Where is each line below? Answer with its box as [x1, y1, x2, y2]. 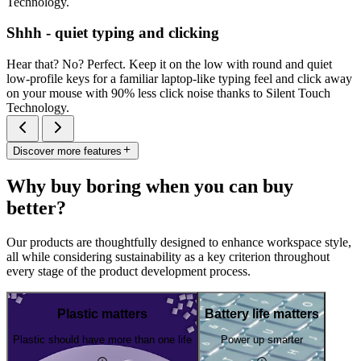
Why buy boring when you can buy [6, 176, 293, 197]
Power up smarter [221, 334, 303, 346]
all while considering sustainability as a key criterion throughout [6, 250, 330, 264]
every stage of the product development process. [6, 264, 251, 279]
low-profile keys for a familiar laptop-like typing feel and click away [6, 72, 352, 86]
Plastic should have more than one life [13, 334, 192, 346]
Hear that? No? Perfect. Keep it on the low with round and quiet [6, 57, 332, 72]
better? [6, 197, 66, 219]
